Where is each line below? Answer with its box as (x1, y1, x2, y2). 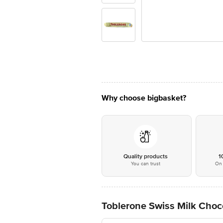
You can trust (130, 161, 160, 167)
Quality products (123, 153, 168, 160)
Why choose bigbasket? (102, 93, 186, 103)
